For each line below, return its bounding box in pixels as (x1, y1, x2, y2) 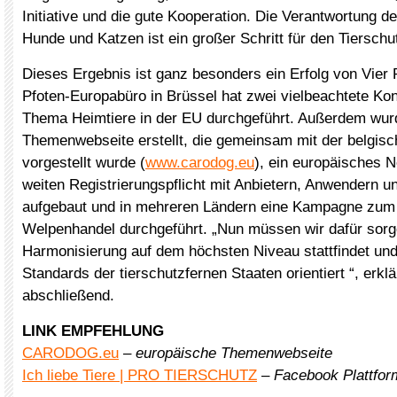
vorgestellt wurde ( (22, 154, 145, 171)
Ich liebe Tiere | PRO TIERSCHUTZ (22, 367, 257, 384)
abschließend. (22, 287, 114, 304)
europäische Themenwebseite (136, 345, 332, 362)
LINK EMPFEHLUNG (22, 323, 164, 339)
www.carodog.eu (145, 154, 254, 171)
